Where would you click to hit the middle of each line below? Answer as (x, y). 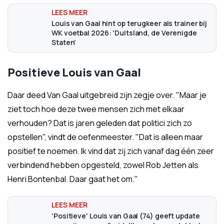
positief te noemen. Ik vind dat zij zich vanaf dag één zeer (111, 151)
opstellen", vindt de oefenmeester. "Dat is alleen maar (105, 137)
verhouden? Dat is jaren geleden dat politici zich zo (100, 123)
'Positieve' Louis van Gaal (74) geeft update (126, 216)
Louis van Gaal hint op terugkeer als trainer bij (129, 23)
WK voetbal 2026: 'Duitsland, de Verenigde (124, 33)
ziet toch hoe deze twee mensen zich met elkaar (96, 109)
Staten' (64, 42)
